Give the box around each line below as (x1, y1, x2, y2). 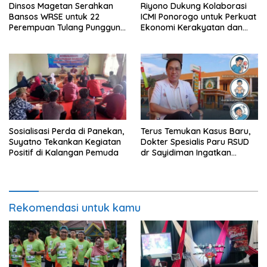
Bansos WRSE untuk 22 (9, 11, 100, 23)
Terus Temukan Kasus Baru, (141, 126, 250, 137)
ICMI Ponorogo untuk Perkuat (141, 11, 256, 23)
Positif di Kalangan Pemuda (9, 147, 119, 159)
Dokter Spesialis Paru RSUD (141, 136, 249, 148)
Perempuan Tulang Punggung (9, 22, 126, 33)
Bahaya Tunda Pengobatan (141, 158, 250, 169)
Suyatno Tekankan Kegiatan (9, 136, 121, 148)
